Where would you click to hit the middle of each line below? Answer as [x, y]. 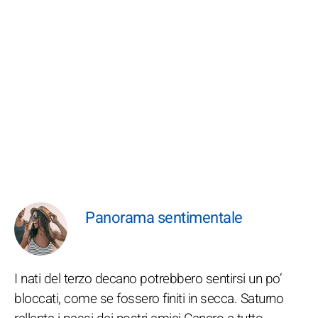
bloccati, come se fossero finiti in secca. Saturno [149, 299]
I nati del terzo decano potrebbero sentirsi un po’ [148, 279]
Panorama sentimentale [164, 218]
